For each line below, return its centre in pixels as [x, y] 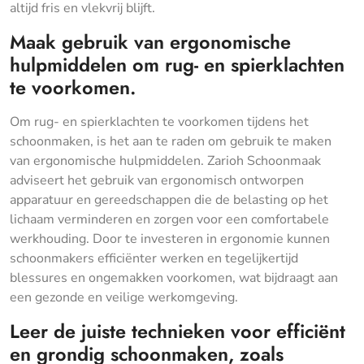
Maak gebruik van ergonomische [150, 42]
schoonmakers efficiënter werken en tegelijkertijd [154, 258]
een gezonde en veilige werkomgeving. [124, 297]
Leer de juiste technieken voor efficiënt [178, 331]
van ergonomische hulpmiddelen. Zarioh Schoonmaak [165, 160]
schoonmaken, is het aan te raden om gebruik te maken [171, 141]
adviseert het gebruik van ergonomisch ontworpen [157, 180]
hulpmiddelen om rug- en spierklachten [177, 65]
